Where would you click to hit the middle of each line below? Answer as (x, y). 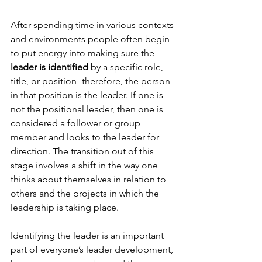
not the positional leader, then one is (88, 109)
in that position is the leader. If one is (88, 95)
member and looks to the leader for (86, 137)
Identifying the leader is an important (88, 235)
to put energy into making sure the (82, 53)
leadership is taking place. (65, 207)
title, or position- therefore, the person (92, 81)
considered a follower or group (77, 123)
